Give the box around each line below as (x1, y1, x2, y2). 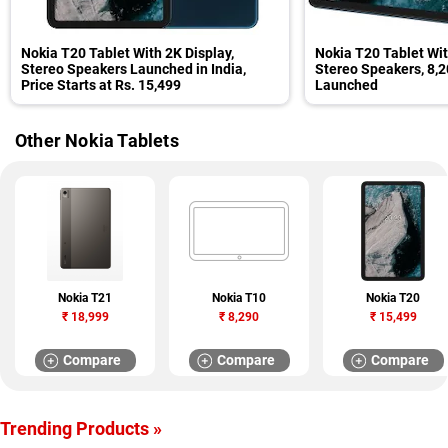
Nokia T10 (212, 291, 266, 305)
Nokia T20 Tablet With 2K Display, (21, 45, 234, 61)
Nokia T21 (58, 291, 112, 305)
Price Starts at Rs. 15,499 (21, 77, 181, 93)
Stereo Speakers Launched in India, (21, 61, 246, 77)
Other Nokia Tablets (15, 130, 179, 151)
